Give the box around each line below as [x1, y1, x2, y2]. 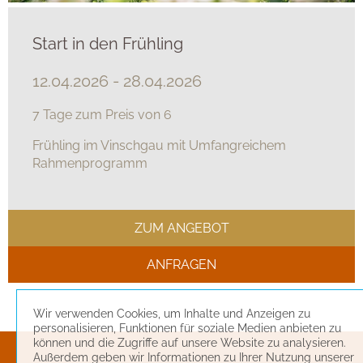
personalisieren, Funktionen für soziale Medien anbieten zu [33, 322, 341, 335]
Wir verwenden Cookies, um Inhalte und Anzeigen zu [33, 307, 310, 320]
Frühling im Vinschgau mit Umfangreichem [32, 137, 286, 153]
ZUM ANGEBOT [134, 220, 229, 236]
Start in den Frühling [32, 33, 183, 53]
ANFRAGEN [147, 256, 216, 272]
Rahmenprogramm [32, 155, 147, 171]
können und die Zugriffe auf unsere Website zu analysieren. [33, 336, 346, 349]
